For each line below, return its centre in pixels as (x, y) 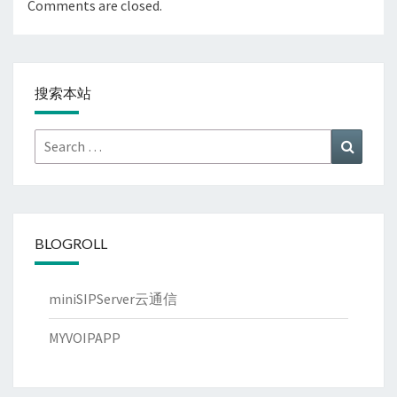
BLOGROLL (71, 244)
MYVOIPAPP (85, 338)
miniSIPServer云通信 (113, 299)
